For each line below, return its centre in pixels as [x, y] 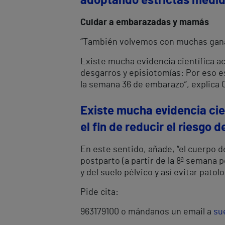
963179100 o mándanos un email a [147, 212]
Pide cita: [99, 193]
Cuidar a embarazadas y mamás [145, 23]
